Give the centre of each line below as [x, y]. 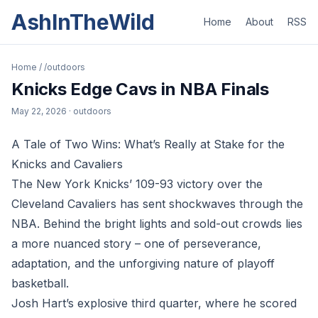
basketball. [40, 283]
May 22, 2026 [39, 111]
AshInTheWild [83, 22]
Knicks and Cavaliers [67, 164]
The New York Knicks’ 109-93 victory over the [137, 184]
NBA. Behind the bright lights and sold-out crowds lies [157, 224]
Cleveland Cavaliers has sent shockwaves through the [157, 204]
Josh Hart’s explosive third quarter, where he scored [154, 303]
